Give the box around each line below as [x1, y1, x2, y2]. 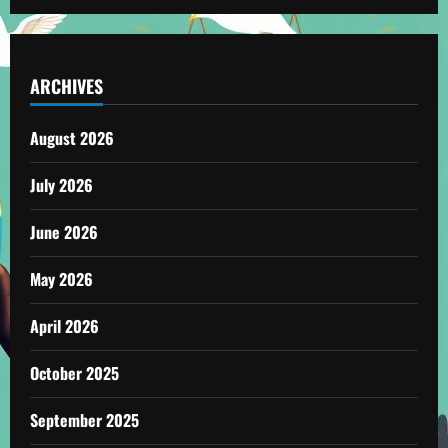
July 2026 [30, 173, 93, 197]
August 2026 [30, 126, 114, 150]
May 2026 [30, 267, 93, 291]
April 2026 [30, 314, 99, 338]
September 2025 [30, 408, 139, 432]
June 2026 [30, 220, 98, 244]
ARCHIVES [30, 73, 103, 99]
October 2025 [30, 361, 119, 385]
